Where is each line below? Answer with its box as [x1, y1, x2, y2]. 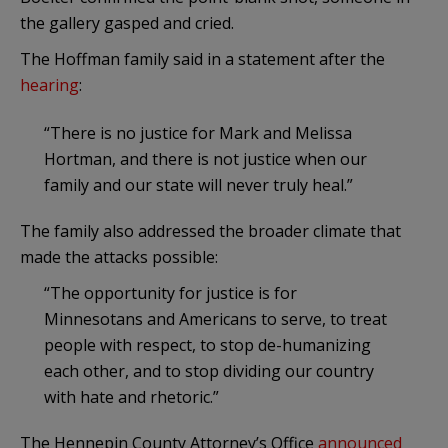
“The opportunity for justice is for [44, 281, 297, 304]
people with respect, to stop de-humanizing [44, 333, 371, 356]
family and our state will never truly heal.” [44, 173, 357, 196]
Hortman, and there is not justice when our [44, 147, 367, 170]
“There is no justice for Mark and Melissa [44, 121, 352, 144]
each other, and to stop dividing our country [44, 359, 374, 382]
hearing [20, 73, 79, 96]
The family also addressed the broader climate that [20, 219, 401, 242]
